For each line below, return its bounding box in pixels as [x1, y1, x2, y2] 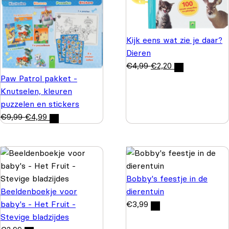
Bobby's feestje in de [126, 173, 208, 184]
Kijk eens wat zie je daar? [126, 35, 222, 45]
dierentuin [126, 186, 164, 197]
